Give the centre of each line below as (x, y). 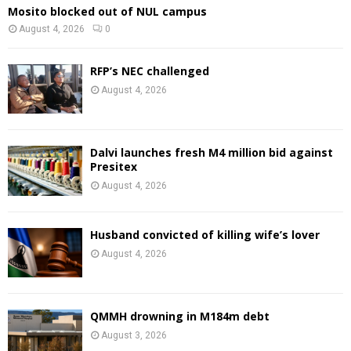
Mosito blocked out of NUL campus (107, 11)
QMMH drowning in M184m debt (180, 316)
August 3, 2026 (134, 335)
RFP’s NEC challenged (150, 71)
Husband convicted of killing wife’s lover (205, 234)
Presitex (114, 167)
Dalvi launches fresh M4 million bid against (212, 153)
